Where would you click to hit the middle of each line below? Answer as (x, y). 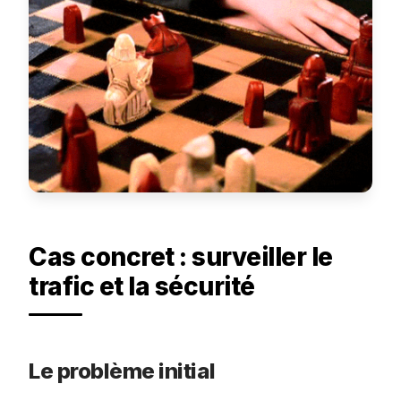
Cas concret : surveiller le (181, 256)
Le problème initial (122, 371)
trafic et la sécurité (142, 286)
